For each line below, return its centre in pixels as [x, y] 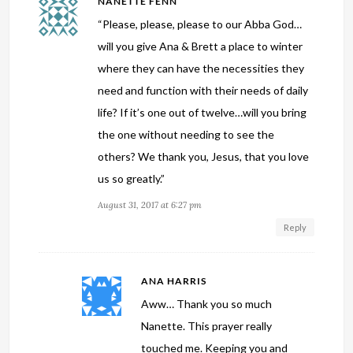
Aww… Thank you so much [207, 304]
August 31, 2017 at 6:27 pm [150, 205]
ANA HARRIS [174, 281]
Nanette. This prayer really [207, 326]
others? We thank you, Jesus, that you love [204, 157]
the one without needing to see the [186, 135]
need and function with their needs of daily [203, 91]
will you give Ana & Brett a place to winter [201, 46]
